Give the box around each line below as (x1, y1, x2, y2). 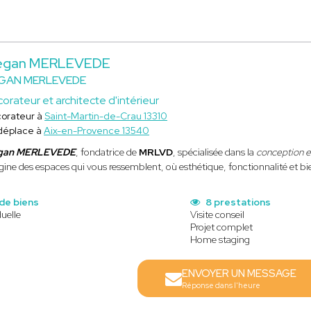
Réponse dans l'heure (181, 280, 260, 290)
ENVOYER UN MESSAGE (181, 267, 296, 280)
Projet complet (190, 221, 253, 233)
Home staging (190, 233, 250, 246)
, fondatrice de (76, 146, 140, 158)
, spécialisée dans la (173, 146, 257, 158)
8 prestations (203, 196, 271, 208)
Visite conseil (190, 208, 244, 221)
